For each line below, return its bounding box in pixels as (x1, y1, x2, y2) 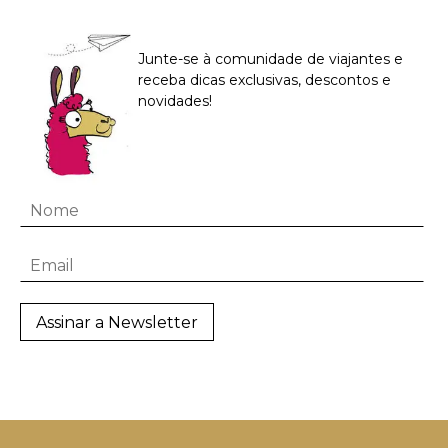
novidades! (138, 91, 213, 110)
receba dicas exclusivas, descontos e (138, 70, 392, 89)
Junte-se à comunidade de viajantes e (138, 49, 404, 68)
